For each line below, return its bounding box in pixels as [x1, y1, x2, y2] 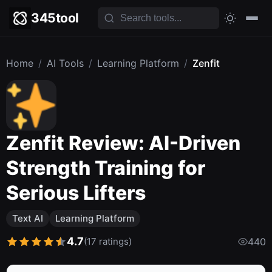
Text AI [12, 212, 43, 224]
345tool [31, 10, 79, 25]
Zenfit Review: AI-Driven [6, 131, 240, 155]
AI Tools [47, 57, 84, 69]
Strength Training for [6, 156, 205, 180]
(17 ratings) [84, 235, 132, 247]
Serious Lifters [6, 181, 146, 205]
